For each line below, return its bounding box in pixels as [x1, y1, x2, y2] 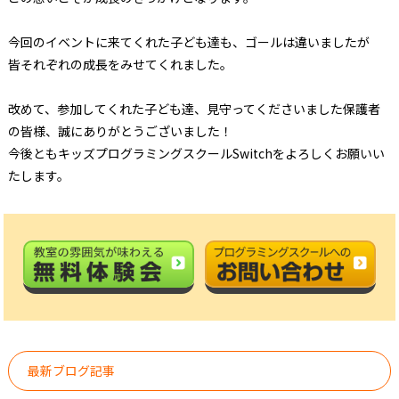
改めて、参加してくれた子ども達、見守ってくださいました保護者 [7, 100, 380, 118]
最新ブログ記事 [28, 361, 116, 379]
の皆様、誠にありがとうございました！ [7, 122, 232, 140]
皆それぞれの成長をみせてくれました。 [7, 55, 232, 73]
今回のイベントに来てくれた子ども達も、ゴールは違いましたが [7, 33, 370, 51]
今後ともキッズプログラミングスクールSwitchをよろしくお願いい [7, 144, 385, 162]
